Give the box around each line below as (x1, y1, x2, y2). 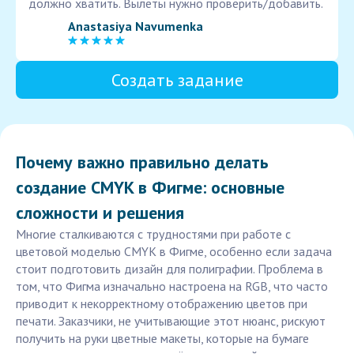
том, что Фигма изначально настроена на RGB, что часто (16, 278, 328, 295)
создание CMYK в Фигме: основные (16, 176, 284, 199)
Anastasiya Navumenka (68, 17, 203, 34)
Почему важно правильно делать (16, 151, 269, 174)
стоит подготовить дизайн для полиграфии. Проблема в (16, 261, 323, 277)
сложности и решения (16, 201, 184, 224)
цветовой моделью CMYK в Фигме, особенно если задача (16, 243, 332, 260)
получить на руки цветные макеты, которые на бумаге (16, 330, 309, 347)
